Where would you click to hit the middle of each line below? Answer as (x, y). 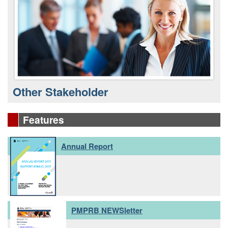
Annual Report (87, 146)
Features (44, 120)
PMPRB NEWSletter (107, 210)
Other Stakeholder (61, 92)
